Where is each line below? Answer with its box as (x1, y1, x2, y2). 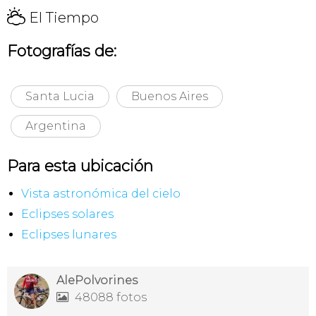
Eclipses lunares (21, 227, 116, 241)
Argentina (25, 119, 86, 133)
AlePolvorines (56, 273, 138, 287)
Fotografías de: (7, 41, 116, 61)
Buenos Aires (131, 89, 208, 103)
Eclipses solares (21, 207, 114, 221)
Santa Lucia (25, 89, 95, 103)
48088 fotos (72, 290, 147, 304)
